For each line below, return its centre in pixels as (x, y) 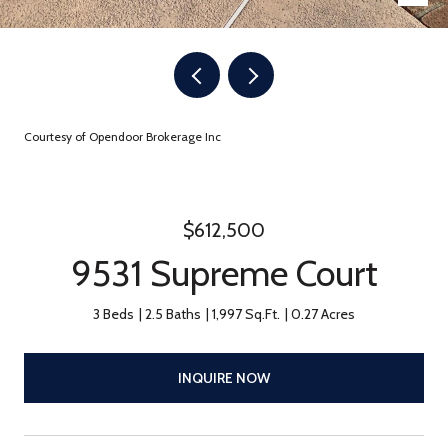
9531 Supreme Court (224, 273)
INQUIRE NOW (224, 377)
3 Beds (113, 314)
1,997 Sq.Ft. (246, 314)
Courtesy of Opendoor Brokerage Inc (122, 136)
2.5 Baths (173, 314)
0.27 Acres (323, 314)
